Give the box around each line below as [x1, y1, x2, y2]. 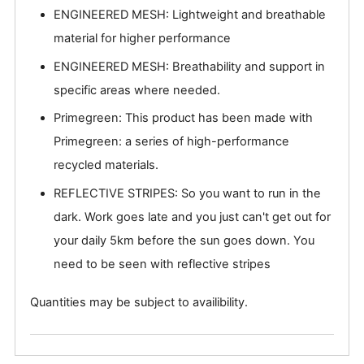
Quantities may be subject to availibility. [30, 295, 248, 310]
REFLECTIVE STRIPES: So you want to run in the [54, 186, 322, 201]
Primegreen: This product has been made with [54, 110, 314, 126]
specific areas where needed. [54, 82, 221, 97]
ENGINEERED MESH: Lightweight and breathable [54, 6, 327, 22]
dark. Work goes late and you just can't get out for [54, 210, 331, 225]
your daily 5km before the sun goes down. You [54, 233, 315, 249]
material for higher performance [54, 30, 232, 45]
